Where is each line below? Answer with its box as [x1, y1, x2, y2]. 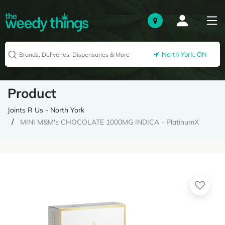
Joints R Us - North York [8, 105, 84, 115]
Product [8, 85, 56, 101]
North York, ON [159, 50, 207, 59]
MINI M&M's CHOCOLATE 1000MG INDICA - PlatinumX [20, 118, 199, 127]
